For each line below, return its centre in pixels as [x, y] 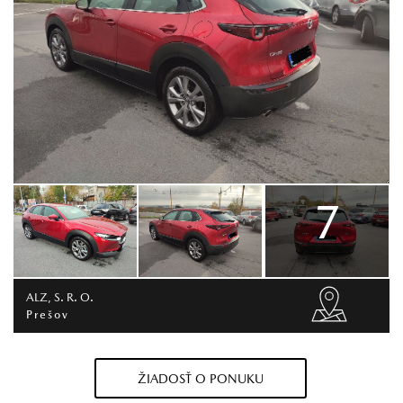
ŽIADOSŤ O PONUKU [201, 378]
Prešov [48, 314]
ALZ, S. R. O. [60, 298]
